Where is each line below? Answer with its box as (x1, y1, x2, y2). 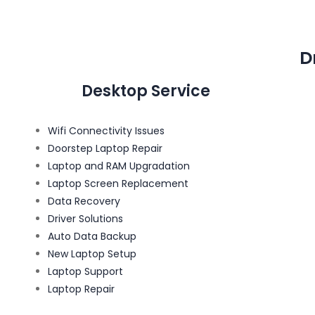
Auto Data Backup (48, 229, 136, 243)
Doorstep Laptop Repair (48, 141, 162, 155)
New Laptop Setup (48, 246, 136, 261)
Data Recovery (48, 193, 120, 208)
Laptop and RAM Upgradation (48, 158, 190, 173)
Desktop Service (81, 79, 210, 102)
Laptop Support (48, 264, 123, 278)
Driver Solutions (48, 211, 123, 226)
